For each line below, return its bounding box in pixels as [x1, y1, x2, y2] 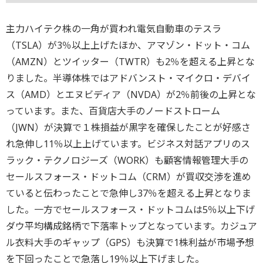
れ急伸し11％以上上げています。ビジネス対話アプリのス [6, 137, 250, 150]
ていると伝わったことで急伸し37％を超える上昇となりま [6, 186, 251, 200]
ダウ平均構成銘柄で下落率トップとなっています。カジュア [6, 219, 257, 232]
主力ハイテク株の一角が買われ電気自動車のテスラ [6, 22, 221, 35]
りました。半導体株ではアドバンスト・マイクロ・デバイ [6, 71, 251, 85]
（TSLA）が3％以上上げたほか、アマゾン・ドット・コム [6, 38, 250, 52]
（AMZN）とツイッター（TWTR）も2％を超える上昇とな [6, 55, 255, 68]
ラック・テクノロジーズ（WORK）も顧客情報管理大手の [6, 153, 248, 167]
